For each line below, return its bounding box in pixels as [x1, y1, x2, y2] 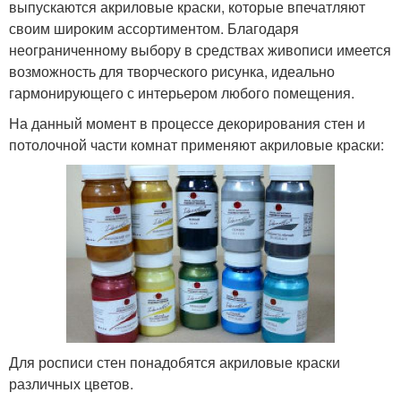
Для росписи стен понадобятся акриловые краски [9, 352, 340, 373]
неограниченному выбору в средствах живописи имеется [9, 39, 391, 61]
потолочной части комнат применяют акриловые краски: [9, 134, 384, 156]
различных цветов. [9, 373, 133, 395]
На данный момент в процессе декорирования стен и [9, 113, 365, 134]
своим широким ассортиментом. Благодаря [9, 18, 299, 39]
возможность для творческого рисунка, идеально [9, 61, 335, 82]
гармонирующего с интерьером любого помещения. [9, 82, 354, 104]
